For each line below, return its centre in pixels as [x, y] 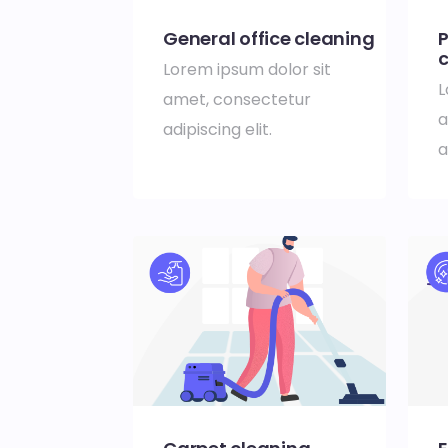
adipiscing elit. [219, 130]
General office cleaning [269, 39]
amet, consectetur [237, 100]
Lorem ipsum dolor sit [247, 70]
